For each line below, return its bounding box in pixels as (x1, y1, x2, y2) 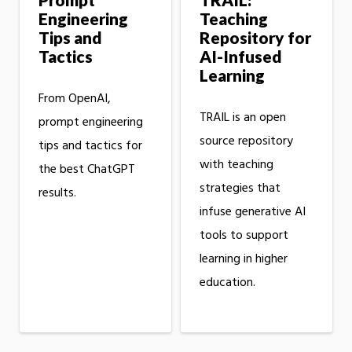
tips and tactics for (38, 135, 142, 156)
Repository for (199, 27, 311, 47)
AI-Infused (199, 46, 282, 66)
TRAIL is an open (199, 107, 286, 128)
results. (38, 182, 76, 203)
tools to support (199, 225, 288, 246)
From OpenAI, (38, 88, 111, 109)
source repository (199, 130, 293, 152)
